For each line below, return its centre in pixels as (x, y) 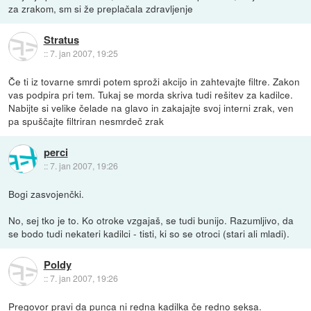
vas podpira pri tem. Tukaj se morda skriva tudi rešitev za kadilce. (151, 94)
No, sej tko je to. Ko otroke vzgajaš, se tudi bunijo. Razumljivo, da (151, 220)
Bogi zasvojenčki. (47, 193)
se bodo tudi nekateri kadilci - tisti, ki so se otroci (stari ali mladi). (149, 233)
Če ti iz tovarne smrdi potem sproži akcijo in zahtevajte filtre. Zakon (154, 81)
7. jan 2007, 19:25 (84, 53)
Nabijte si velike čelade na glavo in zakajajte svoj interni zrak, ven (151, 107)
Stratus (61, 40)
